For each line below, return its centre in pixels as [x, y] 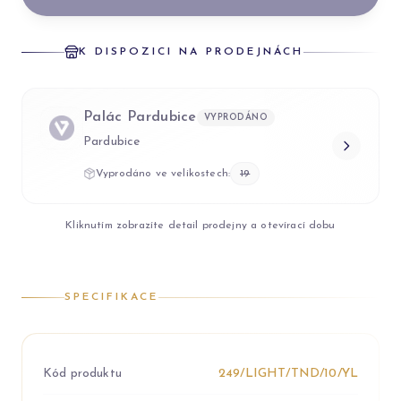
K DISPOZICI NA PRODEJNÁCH [191, 52]
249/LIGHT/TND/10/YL [288, 374]
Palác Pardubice [140, 117]
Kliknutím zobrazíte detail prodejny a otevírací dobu [200, 226]
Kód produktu [82, 374]
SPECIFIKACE [111, 297]
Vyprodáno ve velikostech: [163, 174]
